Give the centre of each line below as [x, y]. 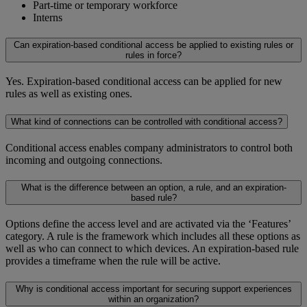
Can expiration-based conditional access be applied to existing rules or [153, 45]
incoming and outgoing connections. [84, 160]
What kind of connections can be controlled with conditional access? [147, 121]
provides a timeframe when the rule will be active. [113, 260]
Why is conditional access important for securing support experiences [153, 288]
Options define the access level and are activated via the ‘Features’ [148, 223]
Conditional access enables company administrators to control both [149, 147]
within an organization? [153, 299]
